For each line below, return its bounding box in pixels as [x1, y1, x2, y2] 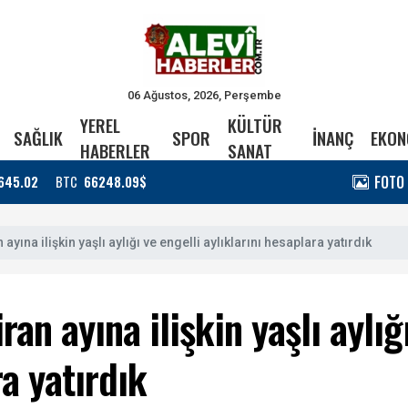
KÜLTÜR [227, 112, 282, 138]
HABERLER [79, 138, 150, 164]
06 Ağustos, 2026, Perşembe [127, 87, 281, 102]
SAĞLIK [13, 125, 63, 151]
